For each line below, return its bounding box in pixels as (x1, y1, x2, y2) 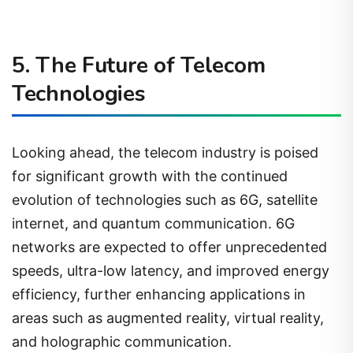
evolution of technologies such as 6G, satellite (12, 191, 318, 209)
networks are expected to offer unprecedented (12, 239, 327, 256)
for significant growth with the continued (12, 168, 288, 185)
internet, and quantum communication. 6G (12, 215, 295, 232)
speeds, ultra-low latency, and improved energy (12, 262, 329, 280)
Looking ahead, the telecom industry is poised (12, 144, 318, 162)
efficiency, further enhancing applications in (12, 286, 306, 303)
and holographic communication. (12, 333, 232, 351)
